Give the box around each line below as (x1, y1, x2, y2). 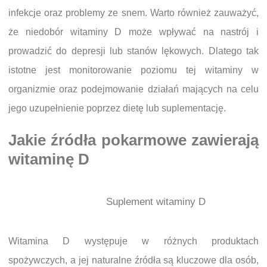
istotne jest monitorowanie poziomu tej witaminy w (8, 65, 259, 76)
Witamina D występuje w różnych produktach (8, 236, 259, 247)
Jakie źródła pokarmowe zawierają (8, 132, 259, 149)
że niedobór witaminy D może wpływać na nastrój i (8, 27, 259, 38)
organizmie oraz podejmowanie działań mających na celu (8, 84, 259, 95)
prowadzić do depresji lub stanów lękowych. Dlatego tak (8, 46, 259, 57)
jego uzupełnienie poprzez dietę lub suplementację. (8, 103, 226, 114)
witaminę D (8, 151, 89, 168)
